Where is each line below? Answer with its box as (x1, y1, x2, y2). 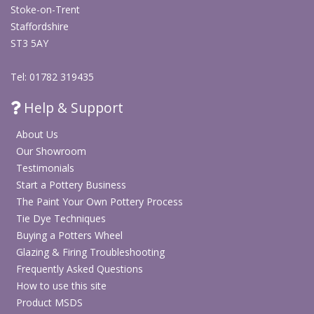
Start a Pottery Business (16, 178, 126, 192)
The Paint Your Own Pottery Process (16, 195, 183, 209)
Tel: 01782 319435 (11, 70, 94, 84)
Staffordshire (11, 20, 69, 34)
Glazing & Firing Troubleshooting (16, 245, 165, 259)
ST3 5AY (11, 36, 48, 50)
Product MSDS (16, 296, 83, 310)
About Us (16, 128, 58, 142)
